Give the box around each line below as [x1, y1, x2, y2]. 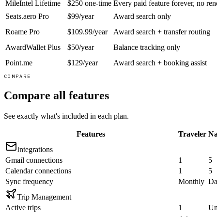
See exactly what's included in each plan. [4, 112, 129, 121]
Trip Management [17, 193, 71, 201]
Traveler [178, 130, 206, 139]
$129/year [67, 58, 98, 67]
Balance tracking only [113, 43, 180, 51]
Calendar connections [5, 167, 71, 175]
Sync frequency [5, 177, 53, 186]
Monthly [178, 177, 204, 186]
